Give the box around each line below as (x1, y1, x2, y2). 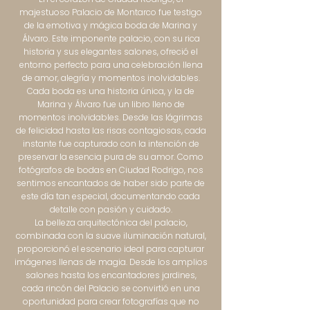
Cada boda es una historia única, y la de (27, 85, 194, 97)
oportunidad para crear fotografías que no (22, 295, 199, 307)
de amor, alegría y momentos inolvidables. (21, 72, 200, 84)
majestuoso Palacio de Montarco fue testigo (19, 6, 202, 18)
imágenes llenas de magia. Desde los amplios (14, 256, 208, 268)
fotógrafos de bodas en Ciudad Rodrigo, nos (18, 164, 203, 176)
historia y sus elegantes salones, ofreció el (24, 46, 198, 57)
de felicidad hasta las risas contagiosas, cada (15, 125, 206, 136)
